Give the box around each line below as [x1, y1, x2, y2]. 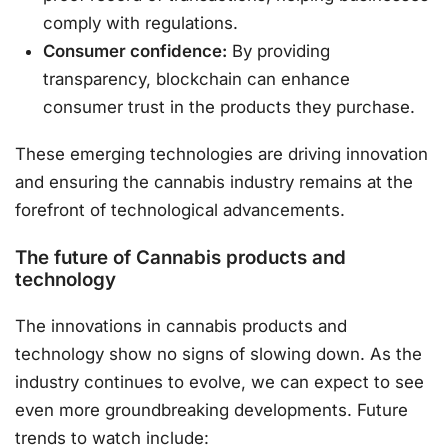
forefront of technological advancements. [15, 199, 345, 220]
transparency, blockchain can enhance [43, 69, 351, 89]
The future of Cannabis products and [15, 246, 346, 270]
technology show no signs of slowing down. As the [15, 343, 422, 364]
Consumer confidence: [43, 41, 228, 61]
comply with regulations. [43, 13, 239, 33]
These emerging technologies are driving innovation [15, 143, 428, 164]
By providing [227, 41, 331, 61]
